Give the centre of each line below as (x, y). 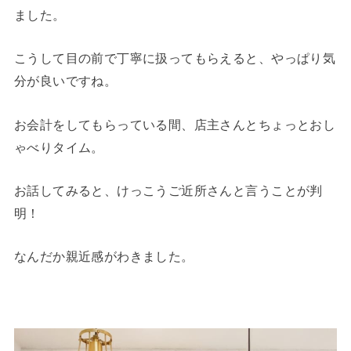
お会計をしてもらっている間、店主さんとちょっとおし (175, 124)
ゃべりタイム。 (59, 147)
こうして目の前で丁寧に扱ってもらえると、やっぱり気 (175, 58)
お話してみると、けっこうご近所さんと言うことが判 (168, 190)
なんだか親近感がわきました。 (104, 257)
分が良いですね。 (65, 81)
